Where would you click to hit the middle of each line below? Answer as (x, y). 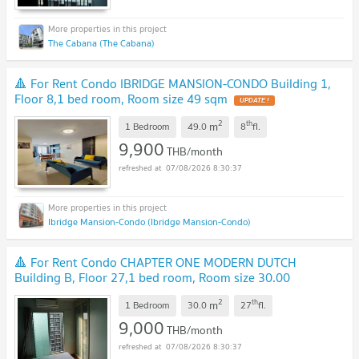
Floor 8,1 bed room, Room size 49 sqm (121, 98)
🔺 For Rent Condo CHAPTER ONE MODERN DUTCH (155, 262)
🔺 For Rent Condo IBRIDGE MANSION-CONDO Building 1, (173, 83)
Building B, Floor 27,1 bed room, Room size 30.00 (152, 277)
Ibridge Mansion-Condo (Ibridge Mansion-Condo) (149, 221)
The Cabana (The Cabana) (101, 42)
